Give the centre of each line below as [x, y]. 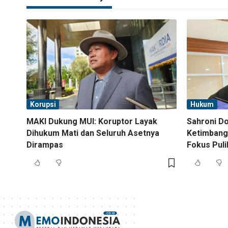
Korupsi [43, 104]
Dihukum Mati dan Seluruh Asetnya [93, 133]
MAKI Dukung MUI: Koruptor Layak [92, 121]
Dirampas [45, 145]
